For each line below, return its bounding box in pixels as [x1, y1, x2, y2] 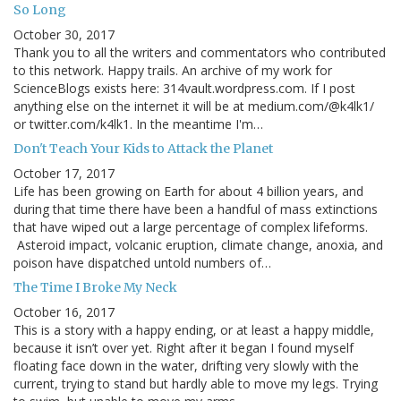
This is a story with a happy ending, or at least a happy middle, [13, 321, 374, 339]
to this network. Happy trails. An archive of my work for [13, 62, 332, 80]
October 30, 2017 [13, 26, 115, 44]
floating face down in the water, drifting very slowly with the [13, 357, 359, 375]
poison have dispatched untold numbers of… [13, 254, 271, 272]
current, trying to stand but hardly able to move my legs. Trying [13, 375, 378, 393]
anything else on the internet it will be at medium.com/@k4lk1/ [13, 98, 374, 115]
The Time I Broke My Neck [13, 279, 177, 296]
